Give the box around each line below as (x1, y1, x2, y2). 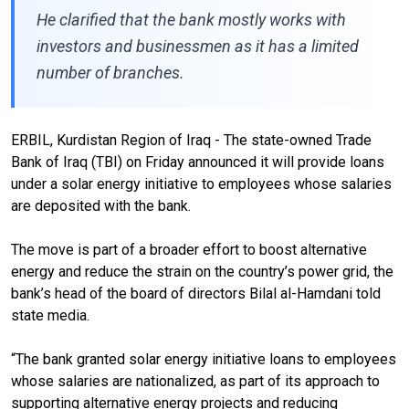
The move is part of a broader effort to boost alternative (11, 240, 367, 258)
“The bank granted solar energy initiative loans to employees (11, 350, 396, 368)
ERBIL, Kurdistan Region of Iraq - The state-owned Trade (11, 131, 372, 149)
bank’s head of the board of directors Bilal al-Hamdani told (11, 284, 381, 302)
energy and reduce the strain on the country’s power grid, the (11, 262, 393, 280)
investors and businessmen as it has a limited (37, 36, 359, 56)
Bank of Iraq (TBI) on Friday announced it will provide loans (11, 152, 384, 171)
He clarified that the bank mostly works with (37, 9, 346, 29)
